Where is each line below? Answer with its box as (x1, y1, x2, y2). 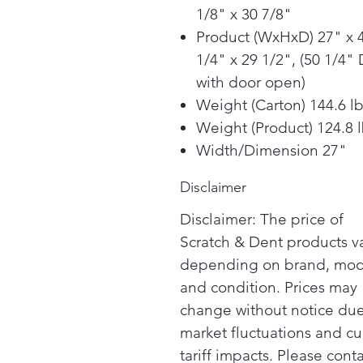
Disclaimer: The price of (180, 210, 344, 228)
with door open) (196, 73, 305, 92)
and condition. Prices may (180, 278, 357, 297)
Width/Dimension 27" (196, 141, 347, 160)
